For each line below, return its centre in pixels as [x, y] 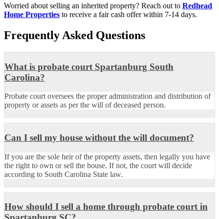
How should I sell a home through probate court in [106, 207]
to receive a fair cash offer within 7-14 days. [128, 15]
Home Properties [32, 15]
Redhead [197, 6]
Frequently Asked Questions [75, 35]
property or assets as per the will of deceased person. [85, 105]
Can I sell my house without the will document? [99, 137]
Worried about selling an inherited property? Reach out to [93, 6]
